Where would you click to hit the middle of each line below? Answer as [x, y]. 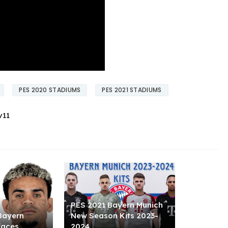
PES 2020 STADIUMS [50, 90]
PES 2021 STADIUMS [132, 90]
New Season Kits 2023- [115, 215]
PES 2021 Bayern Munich [117, 205]
